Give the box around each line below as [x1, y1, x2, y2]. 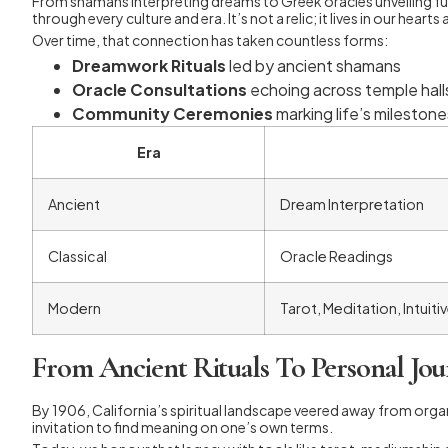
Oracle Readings [280, 247, 393, 265]
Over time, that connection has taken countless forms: [32, 31, 388, 49]
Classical [48, 247, 107, 265]
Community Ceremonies [72, 103, 273, 124]
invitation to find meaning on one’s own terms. [32, 418, 333, 436]
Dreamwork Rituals [72, 55, 226, 76]
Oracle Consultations [72, 79, 247, 100]
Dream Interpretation [280, 195, 424, 213]
